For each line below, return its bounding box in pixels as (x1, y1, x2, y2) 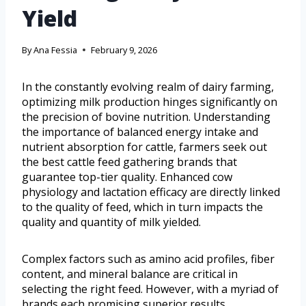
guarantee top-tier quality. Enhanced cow (22, 169, 232, 184)
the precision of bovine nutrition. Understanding (22, 109, 270, 124)
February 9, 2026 (91, 43, 158, 56)
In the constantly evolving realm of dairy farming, (22, 79, 274, 94)
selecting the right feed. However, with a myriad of (22, 281, 279, 296)
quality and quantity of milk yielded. (22, 214, 201, 229)
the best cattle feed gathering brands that (22, 154, 237, 169)
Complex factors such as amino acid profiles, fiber (22, 251, 275, 266)
